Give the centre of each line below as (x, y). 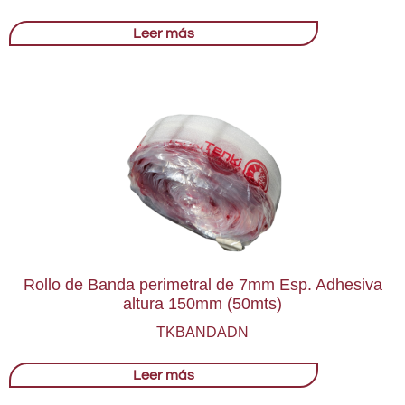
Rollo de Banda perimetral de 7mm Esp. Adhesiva (202, 284)
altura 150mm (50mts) (202, 303)
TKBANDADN (202, 332)
